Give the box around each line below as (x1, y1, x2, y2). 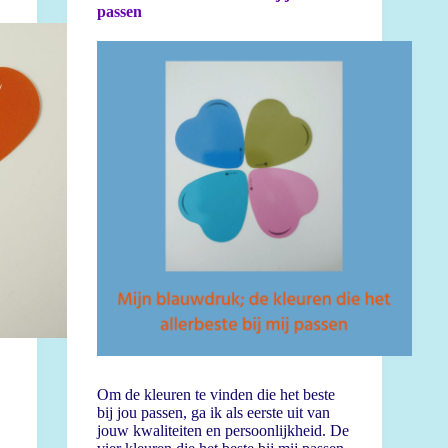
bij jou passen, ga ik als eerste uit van (96, 404, 330, 421)
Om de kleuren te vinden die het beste (96, 386, 335, 403)
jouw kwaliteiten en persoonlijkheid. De (96, 422, 349, 439)
